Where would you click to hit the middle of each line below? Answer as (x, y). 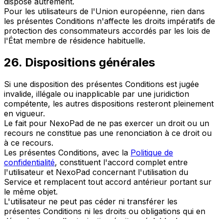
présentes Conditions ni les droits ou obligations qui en (105, 211)
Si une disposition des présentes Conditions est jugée (101, 84)
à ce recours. (29, 143)
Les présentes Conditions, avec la (67, 153)
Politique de (152, 153)
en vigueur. (24, 114)
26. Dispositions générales (79, 63)
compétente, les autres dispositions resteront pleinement (109, 104)
